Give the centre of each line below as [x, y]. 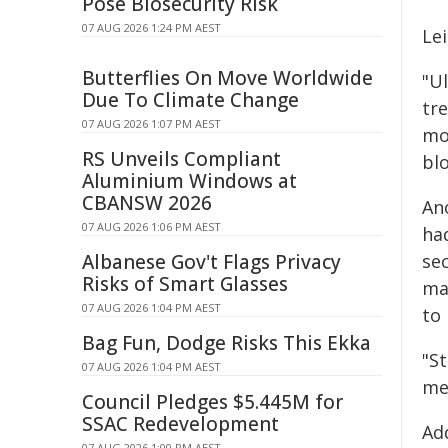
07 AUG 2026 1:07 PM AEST [151, 123]
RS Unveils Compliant [181, 159]
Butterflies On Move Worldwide [227, 78]
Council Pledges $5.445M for [212, 402]
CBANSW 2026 [147, 203]
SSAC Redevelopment [180, 424]
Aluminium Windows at [189, 181]
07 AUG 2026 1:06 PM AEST [151, 226]
